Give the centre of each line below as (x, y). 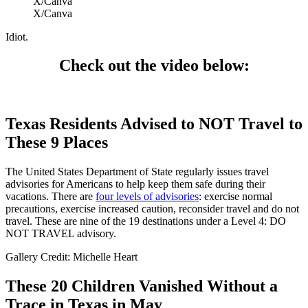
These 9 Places (57, 143)
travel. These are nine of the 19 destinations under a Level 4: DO (146, 221)
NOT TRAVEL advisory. (61, 234)
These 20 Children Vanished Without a (142, 286)
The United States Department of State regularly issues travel (137, 172)
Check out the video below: (154, 66)
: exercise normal (235, 197)
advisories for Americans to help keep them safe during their (135, 184)
